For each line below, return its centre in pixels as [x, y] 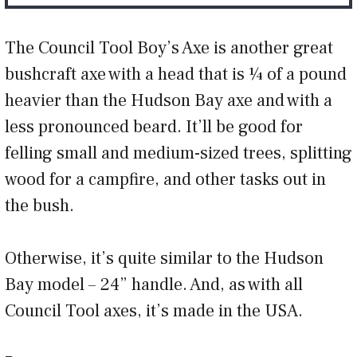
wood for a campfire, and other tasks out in [165, 180]
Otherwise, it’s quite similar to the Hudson [164, 259]
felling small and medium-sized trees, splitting [178, 153]
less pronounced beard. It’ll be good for [154, 127]
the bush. [39, 206]
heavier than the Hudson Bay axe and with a [169, 101]
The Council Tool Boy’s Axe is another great [169, 48]
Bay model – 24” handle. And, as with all [154, 285]
